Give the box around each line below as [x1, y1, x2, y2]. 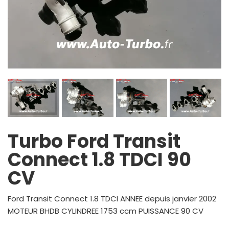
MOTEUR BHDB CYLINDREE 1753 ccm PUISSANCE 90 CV [8, 205, 203, 217]
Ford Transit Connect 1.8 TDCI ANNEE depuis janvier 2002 [8, 193, 216, 204]
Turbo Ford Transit [8, 128, 180, 155]
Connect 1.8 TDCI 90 [8, 147, 191, 173]
